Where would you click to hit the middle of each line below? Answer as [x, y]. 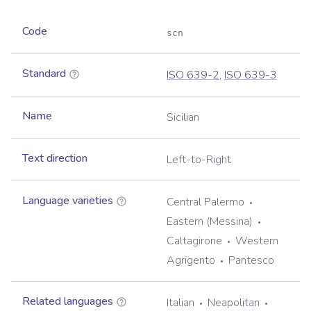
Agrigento [191, 261]
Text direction [55, 159]
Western [257, 241]
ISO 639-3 [251, 75]
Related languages [68, 302]
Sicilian [183, 118]
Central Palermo [205, 202]
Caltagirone [194, 241]
